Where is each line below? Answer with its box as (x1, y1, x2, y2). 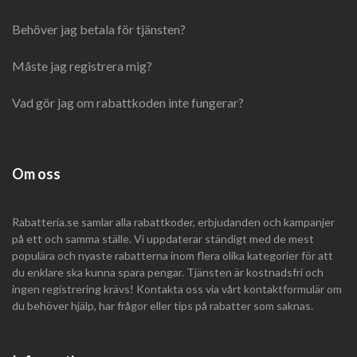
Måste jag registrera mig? (12, 58, 152, 73)
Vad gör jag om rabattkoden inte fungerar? (12, 95, 244, 110)
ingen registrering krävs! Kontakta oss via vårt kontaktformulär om (12, 282, 342, 296)
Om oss (12, 165, 61, 182)
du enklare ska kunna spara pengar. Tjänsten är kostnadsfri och (12, 265, 324, 279)
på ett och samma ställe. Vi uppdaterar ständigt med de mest (12, 232, 314, 245)
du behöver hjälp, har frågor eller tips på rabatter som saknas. (12, 299, 313, 312)
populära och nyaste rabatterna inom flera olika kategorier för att (12, 249, 333, 262)
